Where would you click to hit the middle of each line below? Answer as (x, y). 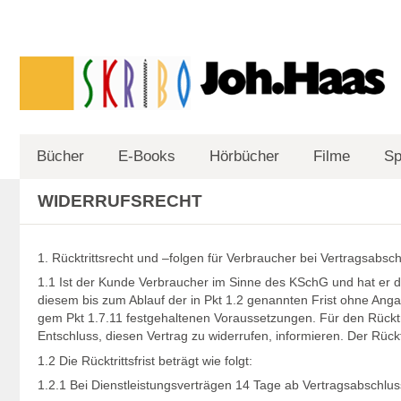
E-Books (147, 156)
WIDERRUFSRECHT (120, 201)
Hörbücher (244, 156)
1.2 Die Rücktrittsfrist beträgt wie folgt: (145, 360)
